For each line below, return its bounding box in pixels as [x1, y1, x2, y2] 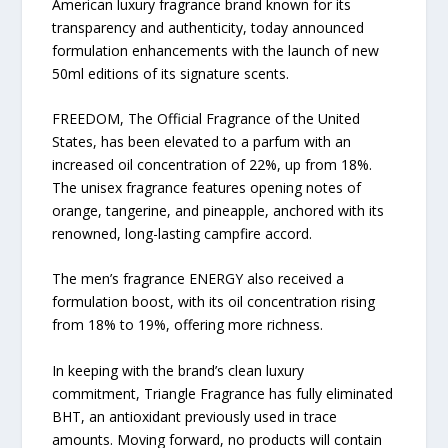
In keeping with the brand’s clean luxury [52, 360, 305, 380]
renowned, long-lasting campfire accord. [52, 223, 313, 243]
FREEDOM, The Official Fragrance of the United [52, 108, 361, 128]
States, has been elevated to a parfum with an [52, 131, 352, 151]
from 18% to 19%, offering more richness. [52, 315, 324, 335]
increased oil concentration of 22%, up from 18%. [52, 154, 373, 174]
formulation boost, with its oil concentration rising [52, 292, 376, 312]
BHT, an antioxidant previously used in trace [52, 406, 338, 426]
